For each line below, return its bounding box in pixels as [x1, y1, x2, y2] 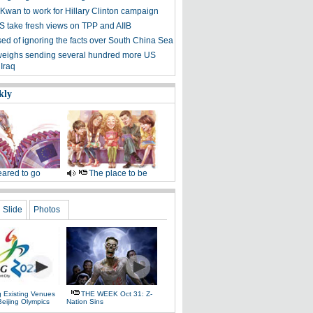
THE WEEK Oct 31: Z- [81, 290, 152, 298]
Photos [34, 205, 60, 214]
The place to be [88, 168, 147, 178]
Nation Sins [66, 298, 103, 305]
